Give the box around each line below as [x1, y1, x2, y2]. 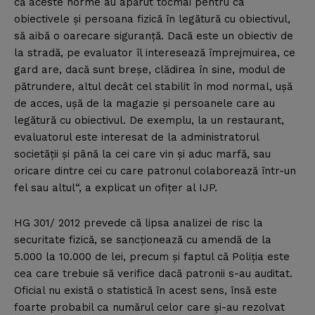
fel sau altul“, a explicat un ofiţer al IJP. [14, 181, 217, 195]
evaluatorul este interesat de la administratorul [14, 131, 259, 144]
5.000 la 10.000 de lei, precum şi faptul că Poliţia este [14, 250, 290, 264]
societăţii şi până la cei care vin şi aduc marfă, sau [14, 148, 271, 161]
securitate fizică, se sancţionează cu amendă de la [14, 233, 271, 247]
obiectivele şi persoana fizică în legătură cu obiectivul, [14, 13, 290, 26]
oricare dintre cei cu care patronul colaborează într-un [14, 165, 296, 178]
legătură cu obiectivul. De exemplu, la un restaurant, [14, 114, 284, 127]
